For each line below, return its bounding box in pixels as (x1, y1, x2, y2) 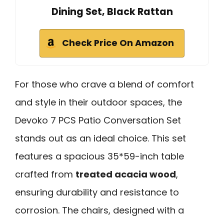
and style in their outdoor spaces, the (15, 95, 182, 108)
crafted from (15, 167, 75, 180)
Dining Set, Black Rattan (51, 4, 173, 18)
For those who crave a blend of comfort (15, 77, 194, 90)
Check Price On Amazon (62, 36, 174, 49)
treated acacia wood (75, 167, 176, 180)
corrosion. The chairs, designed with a (15, 203, 184, 216)
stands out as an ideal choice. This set (15, 131, 186, 144)
